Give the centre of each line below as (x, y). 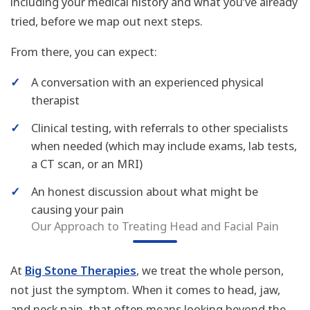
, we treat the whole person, (210, 270)
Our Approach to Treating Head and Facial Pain (155, 226)
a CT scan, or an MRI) (87, 163)
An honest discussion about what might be (145, 191)
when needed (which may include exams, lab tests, (164, 145)
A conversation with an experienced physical (147, 82)
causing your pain (77, 209)
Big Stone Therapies (81, 270)
